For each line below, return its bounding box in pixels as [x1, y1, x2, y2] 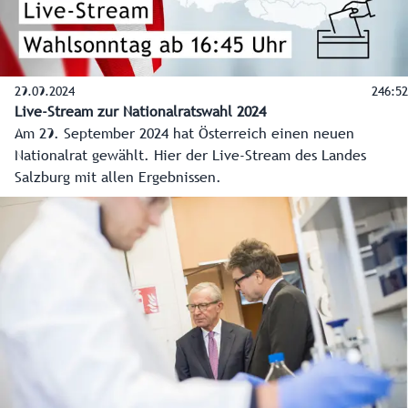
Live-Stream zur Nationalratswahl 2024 [15, 106, 266, 119]
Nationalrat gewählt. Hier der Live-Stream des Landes [15, 149, 366, 163]
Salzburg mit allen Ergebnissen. [15, 171, 221, 185]
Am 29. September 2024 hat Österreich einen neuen [15, 127, 354, 141]
